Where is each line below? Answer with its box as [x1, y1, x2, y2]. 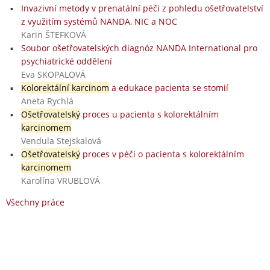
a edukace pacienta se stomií [108, 81, 228, 93]
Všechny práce [6, 196, 64, 208]
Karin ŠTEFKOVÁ [20, 28, 86, 40]
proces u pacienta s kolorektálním [80, 108, 219, 120]
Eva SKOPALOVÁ [20, 68, 86, 80]
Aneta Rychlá [20, 95, 74, 107]
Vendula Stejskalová [20, 134, 101, 146]
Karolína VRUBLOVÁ [20, 174, 100, 186]
